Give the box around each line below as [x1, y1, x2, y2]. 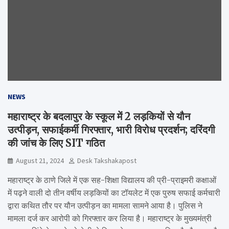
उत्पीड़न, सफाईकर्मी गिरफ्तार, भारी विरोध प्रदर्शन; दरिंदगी [8, 123, 215, 136]
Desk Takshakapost [77, 155, 136, 165]
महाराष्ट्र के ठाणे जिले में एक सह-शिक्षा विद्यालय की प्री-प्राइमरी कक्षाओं [8, 174, 216, 185]
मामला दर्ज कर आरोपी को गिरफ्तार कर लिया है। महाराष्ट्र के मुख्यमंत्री [8, 213, 212, 223]
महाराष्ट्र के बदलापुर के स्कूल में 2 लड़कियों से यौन [8, 109, 190, 123]
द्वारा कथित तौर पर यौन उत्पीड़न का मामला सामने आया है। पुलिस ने [8, 200, 202, 211]
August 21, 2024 [16, 155, 64, 165]
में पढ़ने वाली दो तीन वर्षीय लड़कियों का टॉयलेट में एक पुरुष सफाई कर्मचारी [8, 187, 220, 198]
